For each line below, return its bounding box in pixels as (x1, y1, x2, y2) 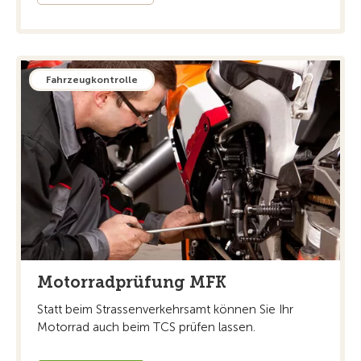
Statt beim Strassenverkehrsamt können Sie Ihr (37, 301, 293, 317)
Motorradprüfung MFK (37, 272, 226, 292)
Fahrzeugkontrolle (46, 74, 138, 86)
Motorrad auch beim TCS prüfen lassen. (37, 319, 255, 334)
